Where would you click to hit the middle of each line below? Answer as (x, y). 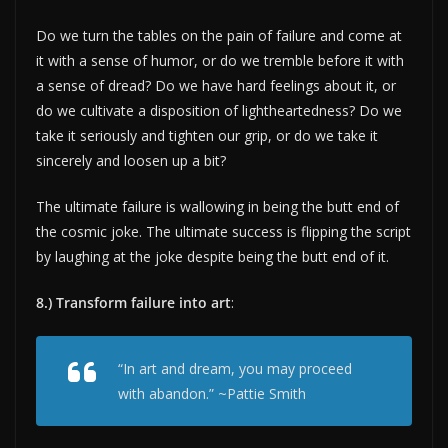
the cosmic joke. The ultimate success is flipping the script (223, 231)
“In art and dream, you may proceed (235, 368)
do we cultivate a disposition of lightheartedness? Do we (219, 110)
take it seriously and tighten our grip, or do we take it (207, 135)
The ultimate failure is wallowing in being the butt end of (217, 206)
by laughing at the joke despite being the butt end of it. (212, 256)
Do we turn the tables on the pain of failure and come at (219, 35)
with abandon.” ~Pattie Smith (212, 393)
